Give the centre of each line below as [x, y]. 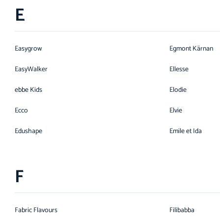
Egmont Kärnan [191, 49]
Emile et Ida [186, 131]
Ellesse [179, 69]
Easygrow [28, 49]
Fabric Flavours [36, 210]
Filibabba [182, 210]
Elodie [178, 90]
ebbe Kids [28, 90]
